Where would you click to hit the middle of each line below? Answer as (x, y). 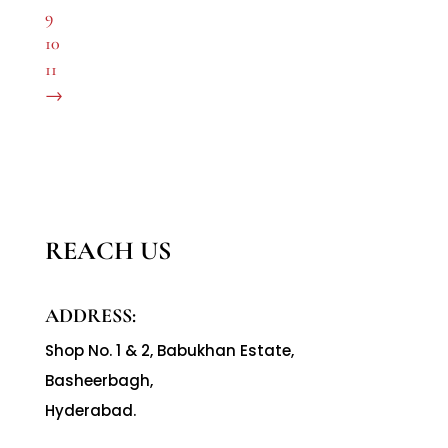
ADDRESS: (90, 316)
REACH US (107, 251)
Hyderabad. (90, 411)
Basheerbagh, (98, 381)
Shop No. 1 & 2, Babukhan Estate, (169, 351)
